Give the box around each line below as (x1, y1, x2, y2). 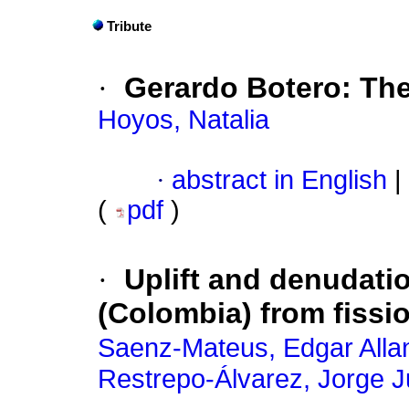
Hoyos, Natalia (98, 105, 269, 135)
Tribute (107, 19, 152, 35)
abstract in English (172, 165, 387, 195)
